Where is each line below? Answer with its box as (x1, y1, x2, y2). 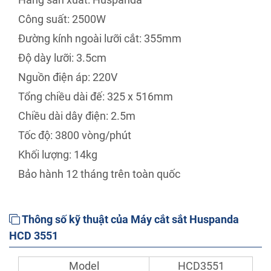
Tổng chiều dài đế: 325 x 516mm (18, 90, 173, 103)
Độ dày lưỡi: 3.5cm (18, 51, 106, 65)
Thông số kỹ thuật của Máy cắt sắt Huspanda (20, 213, 239, 226)
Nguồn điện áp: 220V (18, 71, 117, 84)
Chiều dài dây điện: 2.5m (18, 109, 135, 123)
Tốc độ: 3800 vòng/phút (18, 129, 131, 142)
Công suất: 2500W (18, 13, 106, 26)
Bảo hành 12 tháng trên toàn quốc (18, 168, 180, 181)
